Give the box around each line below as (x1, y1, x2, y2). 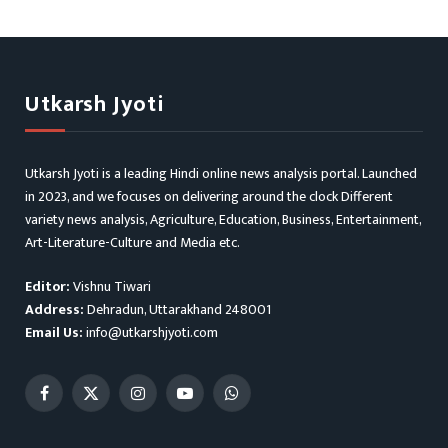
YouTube (183, 389, 232, 412)
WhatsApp (230, 389, 288, 412)
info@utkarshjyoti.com (83, 320, 218, 344)
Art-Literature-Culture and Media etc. (25, 230, 240, 254)
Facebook (42, 389, 98, 412)
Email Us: (25, 320, 83, 344)
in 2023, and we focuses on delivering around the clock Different (25, 184, 393, 208)
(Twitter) (89, 408, 136, 431)
